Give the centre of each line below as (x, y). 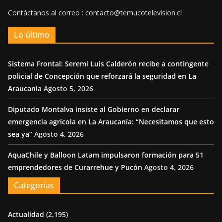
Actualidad (26, 215)
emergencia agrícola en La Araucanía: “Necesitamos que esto (111, 122)
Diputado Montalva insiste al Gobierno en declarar (94, 110)
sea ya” (20, 134)
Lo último (32, 35)
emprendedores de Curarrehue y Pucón (75, 167)
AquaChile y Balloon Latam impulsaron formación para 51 (106, 155)
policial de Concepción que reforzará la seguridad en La (102, 76)
